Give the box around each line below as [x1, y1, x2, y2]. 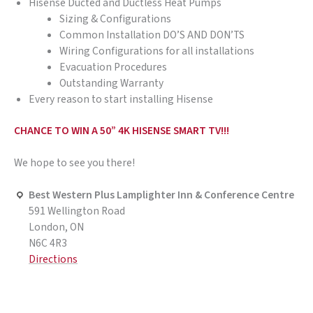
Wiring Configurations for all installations [59, 43, 255, 59]
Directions [29, 252, 78, 268]
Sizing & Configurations [59, 10, 172, 27]
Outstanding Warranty [59, 75, 164, 91]
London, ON [29, 219, 84, 235]
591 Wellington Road [29, 203, 125, 219]
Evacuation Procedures [59, 59, 168, 75]
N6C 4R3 [29, 235, 67, 252]
